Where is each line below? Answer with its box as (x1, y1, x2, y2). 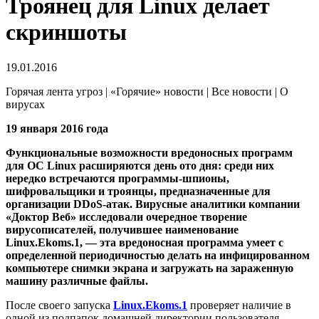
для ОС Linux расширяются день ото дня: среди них (6, 159, 274, 172)
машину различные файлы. (6, 274, 148, 287)
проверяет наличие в (187, 298, 291, 311)
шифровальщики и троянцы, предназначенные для (6, 184, 271, 197)
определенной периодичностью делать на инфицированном (6, 249, 310, 261)
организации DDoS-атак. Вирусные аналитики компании (6, 197, 300, 210)
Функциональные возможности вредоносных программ (6, 146, 293, 159)
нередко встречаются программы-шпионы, (6, 172, 229, 184)
